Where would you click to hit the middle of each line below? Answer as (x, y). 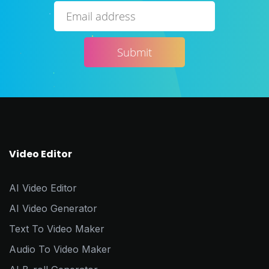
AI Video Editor (43, 188)
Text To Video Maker (57, 229)
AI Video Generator (53, 209)
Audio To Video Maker (60, 249)
